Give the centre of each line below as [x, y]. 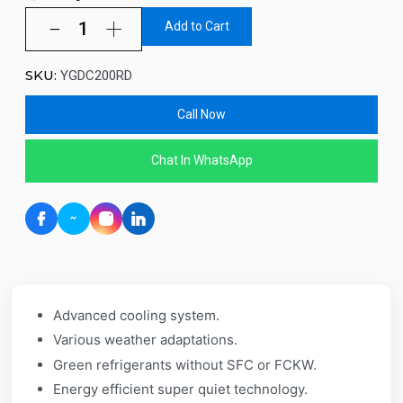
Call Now [201, 114]
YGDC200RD [96, 75]
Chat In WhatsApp [201, 161]
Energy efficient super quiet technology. [181, 390]
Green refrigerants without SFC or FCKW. [185, 364]
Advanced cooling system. [137, 315]
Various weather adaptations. [146, 340]
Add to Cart [197, 26]
